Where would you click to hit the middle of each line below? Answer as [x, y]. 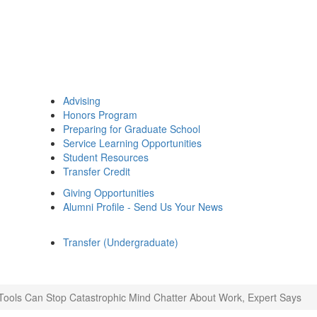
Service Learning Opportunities [132, 143]
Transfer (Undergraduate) [121, 242]
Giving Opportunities [109, 192]
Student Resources [106, 157]
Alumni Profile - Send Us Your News [143, 207]
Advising [82, 100]
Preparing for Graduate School [132, 129]
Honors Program [100, 115]
